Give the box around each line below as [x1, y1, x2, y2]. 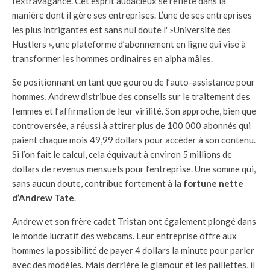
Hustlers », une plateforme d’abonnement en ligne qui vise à [12, 39, 246, 49]
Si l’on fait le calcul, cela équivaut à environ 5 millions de [12, 149, 232, 160]
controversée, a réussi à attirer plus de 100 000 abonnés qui [12, 120, 251, 131]
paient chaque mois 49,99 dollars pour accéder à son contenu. [12, 134, 256, 145]
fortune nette [183, 178, 243, 189]
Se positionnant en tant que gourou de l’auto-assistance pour [12, 77, 255, 87]
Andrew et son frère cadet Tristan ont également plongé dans [12, 216, 256, 227]
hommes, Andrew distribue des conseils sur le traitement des [12, 91, 250, 102]
